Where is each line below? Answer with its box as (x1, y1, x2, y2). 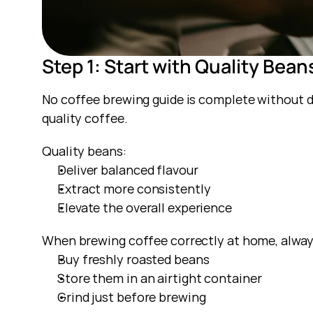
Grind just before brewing (57, 289, 206, 305)
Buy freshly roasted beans (57, 251, 210, 268)
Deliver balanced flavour (57, 161, 198, 178)
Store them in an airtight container (57, 270, 262, 286)
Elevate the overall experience (57, 199, 232, 216)
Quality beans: (42, 143, 126, 159)
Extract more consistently (57, 180, 211, 197)
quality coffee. (42, 110, 128, 126)
